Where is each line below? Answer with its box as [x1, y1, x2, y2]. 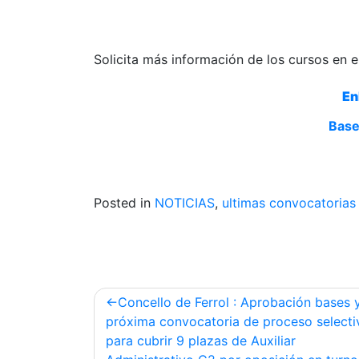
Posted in [94, 195, 155, 212]
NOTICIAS [155, 195, 215, 212]
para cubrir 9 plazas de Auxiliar [106, 333, 296, 349]
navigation [93, 311, 192, 335]
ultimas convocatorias [222, 195, 356, 212]
